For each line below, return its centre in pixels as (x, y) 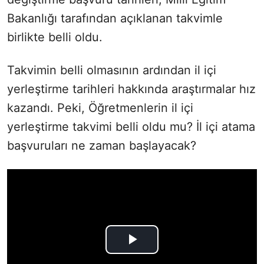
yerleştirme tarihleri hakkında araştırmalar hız (131, 89)
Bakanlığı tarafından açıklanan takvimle (115, 18)
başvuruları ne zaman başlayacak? (102, 145)
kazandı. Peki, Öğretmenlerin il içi (100, 108)
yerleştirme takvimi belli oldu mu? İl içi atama (131, 126)
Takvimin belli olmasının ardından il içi (112, 70)
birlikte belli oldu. (55, 37)
